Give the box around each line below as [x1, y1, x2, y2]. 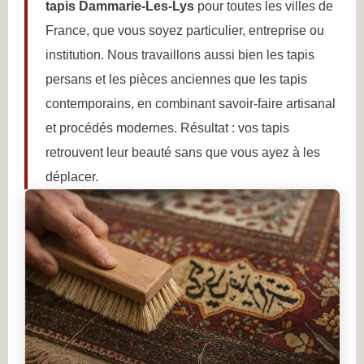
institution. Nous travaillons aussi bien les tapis [45, 48, 314, 62]
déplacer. [45, 170, 98, 184]
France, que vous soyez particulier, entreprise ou [45, 24, 324, 37]
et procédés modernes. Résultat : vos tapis [45, 121, 289, 135]
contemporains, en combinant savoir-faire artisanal [45, 97, 336, 110]
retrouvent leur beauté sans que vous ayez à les [45, 145, 320, 159]
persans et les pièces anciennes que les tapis [45, 72, 307, 86]
